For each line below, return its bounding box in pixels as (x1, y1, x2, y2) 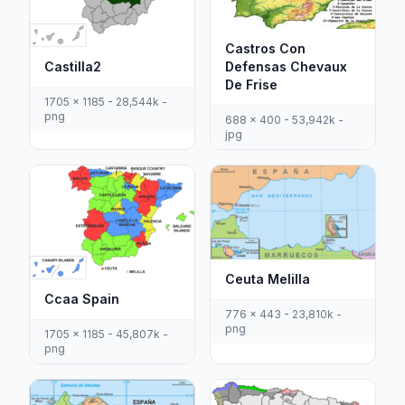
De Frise (225, 77, 278, 93)
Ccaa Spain (44, 291, 119, 307)
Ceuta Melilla (225, 270, 310, 287)
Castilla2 (44, 59, 101, 75)
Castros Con (225, 41, 306, 57)
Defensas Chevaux (225, 59, 347, 75)
